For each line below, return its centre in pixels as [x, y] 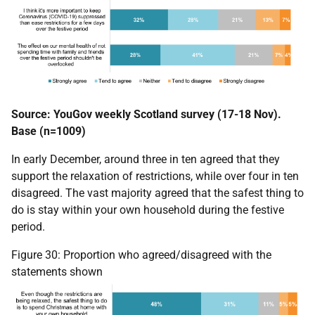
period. [28, 227]
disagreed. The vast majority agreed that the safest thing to [157, 193]
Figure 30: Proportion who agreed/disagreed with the [141, 255]
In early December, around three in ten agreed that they [146, 160]
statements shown [57, 272]
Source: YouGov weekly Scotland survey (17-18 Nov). [146, 115]
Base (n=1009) [49, 131]
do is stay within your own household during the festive [148, 210]
